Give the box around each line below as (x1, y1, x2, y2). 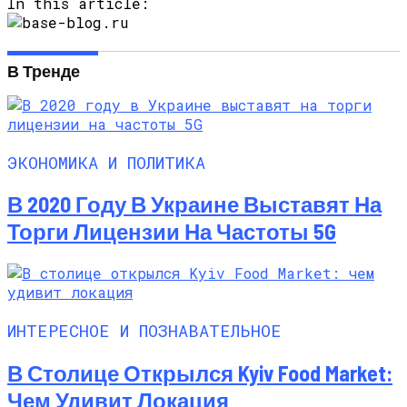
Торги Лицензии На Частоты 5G (7, 218, 336, 245)
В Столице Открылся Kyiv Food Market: (7, 359, 392, 386)
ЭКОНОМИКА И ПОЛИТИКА (7, 150, 205, 174)
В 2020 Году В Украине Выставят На (7, 191, 382, 218)
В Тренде (7, 60, 80, 81)
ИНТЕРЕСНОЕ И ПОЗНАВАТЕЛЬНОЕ (7, 319, 282, 342)
